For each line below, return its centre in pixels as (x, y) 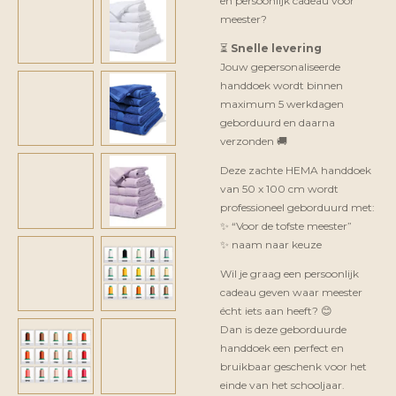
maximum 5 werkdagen (282, 104)
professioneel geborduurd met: (297, 207)
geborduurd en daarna (278, 122)
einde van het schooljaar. (282, 385)
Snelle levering (276, 48)
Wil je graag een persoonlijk (289, 274)
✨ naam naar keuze (271, 244)
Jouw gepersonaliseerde (280, 67)
